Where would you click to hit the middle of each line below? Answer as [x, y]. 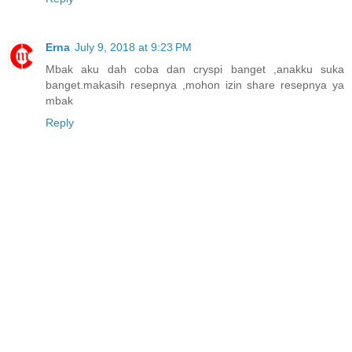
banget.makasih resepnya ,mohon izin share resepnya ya [195, 84]
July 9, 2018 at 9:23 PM [133, 47]
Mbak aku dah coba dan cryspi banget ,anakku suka [195, 69]
